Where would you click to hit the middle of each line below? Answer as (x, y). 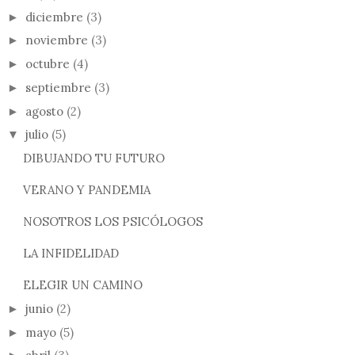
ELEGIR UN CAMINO (82, 285)
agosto (44, 111)
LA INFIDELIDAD (71, 253)
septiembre (58, 87)
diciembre (54, 17)
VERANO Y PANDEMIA (86, 190)
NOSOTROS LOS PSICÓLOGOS (113, 221)
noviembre (57, 40)
